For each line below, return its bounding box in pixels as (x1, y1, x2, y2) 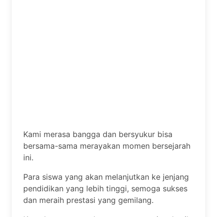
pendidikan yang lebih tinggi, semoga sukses (23, 183, 187, 193)
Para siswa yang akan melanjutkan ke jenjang (23, 171, 189, 182)
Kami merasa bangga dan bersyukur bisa (23, 129, 172, 139)
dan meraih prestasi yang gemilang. (23, 195, 154, 205)
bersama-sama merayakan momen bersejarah (23, 140, 190, 151)
